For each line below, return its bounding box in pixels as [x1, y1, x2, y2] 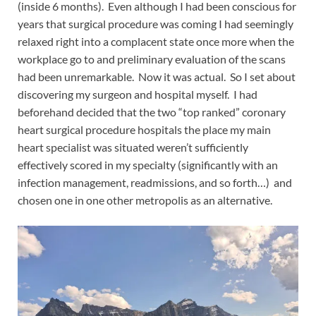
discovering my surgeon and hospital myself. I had [18, 87, 257, 101]
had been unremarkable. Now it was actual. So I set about [18, 69, 296, 83]
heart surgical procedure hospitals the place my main [18, 122, 271, 136]
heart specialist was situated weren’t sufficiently [18, 140, 248, 154]
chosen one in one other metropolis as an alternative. [18, 193, 272, 207]
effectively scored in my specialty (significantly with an [18, 157, 278, 171]
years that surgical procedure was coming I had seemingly [18, 16, 293, 30]
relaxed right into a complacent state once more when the [18, 34, 294, 48]
